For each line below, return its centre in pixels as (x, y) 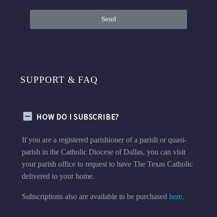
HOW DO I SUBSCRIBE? (78, 116)
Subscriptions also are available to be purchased (94, 197)
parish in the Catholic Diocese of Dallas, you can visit (104, 152)
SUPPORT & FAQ (59, 79)
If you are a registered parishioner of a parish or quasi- (104, 139)
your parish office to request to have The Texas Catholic (107, 164)
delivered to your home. (60, 176)
